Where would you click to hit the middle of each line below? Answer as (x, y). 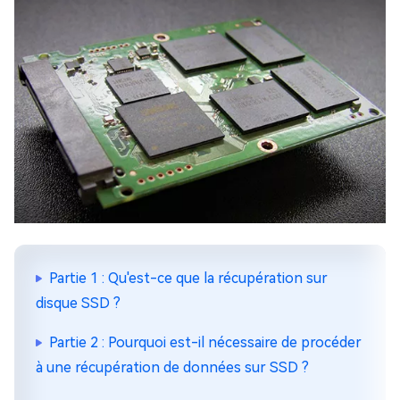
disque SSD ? (78, 304)
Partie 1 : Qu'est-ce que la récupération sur (188, 279)
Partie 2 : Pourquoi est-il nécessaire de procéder (205, 343)
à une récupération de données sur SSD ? (172, 368)
